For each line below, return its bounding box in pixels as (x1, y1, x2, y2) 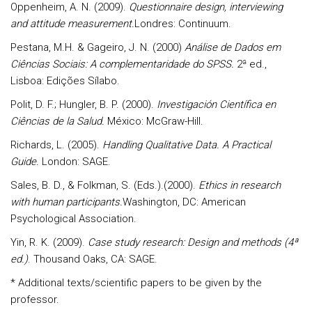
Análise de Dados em (185, 41, 281, 54)
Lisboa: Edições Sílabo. (10, 75, 120, 87)
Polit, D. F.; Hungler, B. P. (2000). (10, 98, 157, 111)
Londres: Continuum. (134, 17, 231, 30)
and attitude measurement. (10, 17, 134, 30)
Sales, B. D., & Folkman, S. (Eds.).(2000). (10, 179, 198, 192)
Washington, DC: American (123, 196, 246, 208)
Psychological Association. (10, 212, 136, 225)
